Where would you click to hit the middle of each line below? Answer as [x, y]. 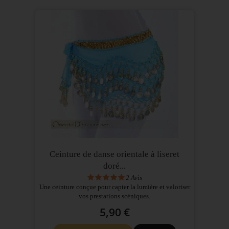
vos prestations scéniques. [114, 196]
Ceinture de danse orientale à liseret [114, 154]
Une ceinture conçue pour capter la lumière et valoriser [114, 187]
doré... [114, 166]
